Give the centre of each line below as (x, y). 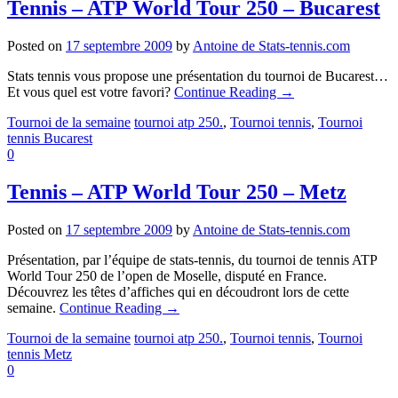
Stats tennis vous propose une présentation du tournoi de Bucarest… (198, 76)
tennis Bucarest (50, 138)
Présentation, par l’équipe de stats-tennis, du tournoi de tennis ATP (192, 259)
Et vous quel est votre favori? (91, 92)
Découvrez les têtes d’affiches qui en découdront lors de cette (178, 291)
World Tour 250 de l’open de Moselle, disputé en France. (167, 275)
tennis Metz (40, 354)
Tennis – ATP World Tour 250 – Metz (177, 191)
